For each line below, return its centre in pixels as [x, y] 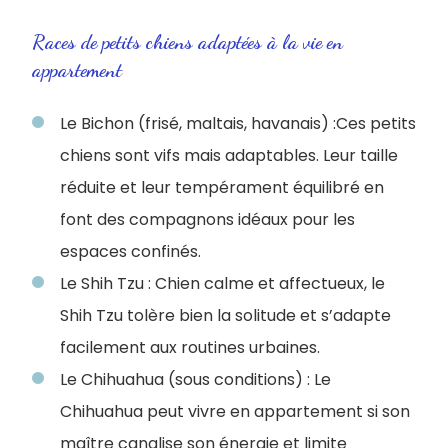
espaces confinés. [130, 251]
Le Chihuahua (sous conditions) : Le [195, 379]
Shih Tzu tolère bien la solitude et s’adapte [225, 315]
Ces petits [376, 123]
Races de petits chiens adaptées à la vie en [187, 41]
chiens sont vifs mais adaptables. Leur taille [229, 155]
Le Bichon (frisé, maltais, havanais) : [198, 123]
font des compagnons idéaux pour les [207, 219]
